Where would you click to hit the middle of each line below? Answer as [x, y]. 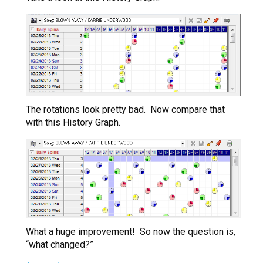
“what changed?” [60, 245]
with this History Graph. [73, 123]
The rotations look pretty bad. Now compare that [125, 110]
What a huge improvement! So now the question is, [131, 232]
